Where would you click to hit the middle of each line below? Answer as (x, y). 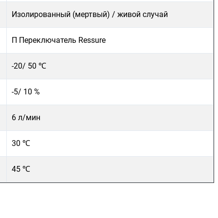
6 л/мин (26, 118)
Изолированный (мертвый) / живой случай (90, 14)
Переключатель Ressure (62, 40)
